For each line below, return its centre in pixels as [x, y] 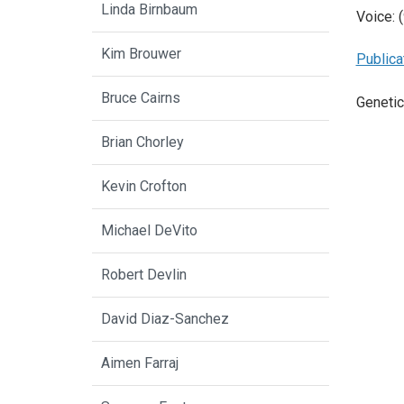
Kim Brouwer [141, 54]
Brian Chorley [142, 142]
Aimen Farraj [140, 363]
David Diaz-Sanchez [165, 319]
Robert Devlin [144, 275]
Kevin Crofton [144, 187]
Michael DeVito [149, 231]
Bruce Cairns [141, 98]
